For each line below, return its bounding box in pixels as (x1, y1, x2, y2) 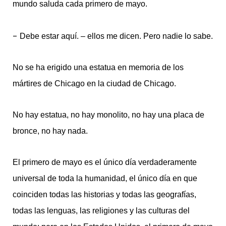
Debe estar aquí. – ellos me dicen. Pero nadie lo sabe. (20, 31, 213, 40)
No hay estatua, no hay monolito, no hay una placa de (13, 110, 204, 119)
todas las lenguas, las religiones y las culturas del (13, 206, 190, 215)
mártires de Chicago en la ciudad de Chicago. (13, 79, 176, 88)
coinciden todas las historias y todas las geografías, (13, 190, 196, 199)
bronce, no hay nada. (13, 126, 88, 135)
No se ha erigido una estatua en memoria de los (13, 63, 184, 72)
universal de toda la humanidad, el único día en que (13, 174, 197, 183)
